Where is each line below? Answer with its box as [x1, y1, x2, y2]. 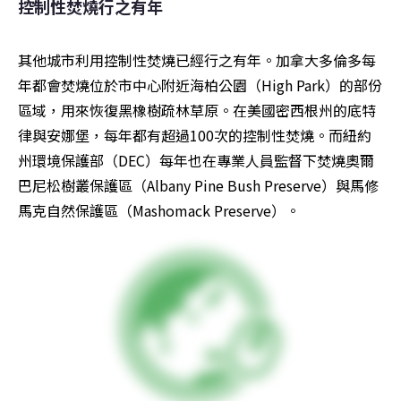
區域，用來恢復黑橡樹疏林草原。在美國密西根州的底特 [18, 99, 376, 122]
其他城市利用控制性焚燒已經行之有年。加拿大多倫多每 [18, 49, 376, 72]
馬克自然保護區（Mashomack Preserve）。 [18, 200, 300, 222]
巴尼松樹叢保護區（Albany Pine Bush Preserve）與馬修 [18, 175, 379, 197]
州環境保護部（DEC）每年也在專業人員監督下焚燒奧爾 [18, 149, 374, 172]
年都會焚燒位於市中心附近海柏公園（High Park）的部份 [18, 74, 382, 97]
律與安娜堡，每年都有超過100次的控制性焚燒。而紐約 [18, 124, 371, 147]
